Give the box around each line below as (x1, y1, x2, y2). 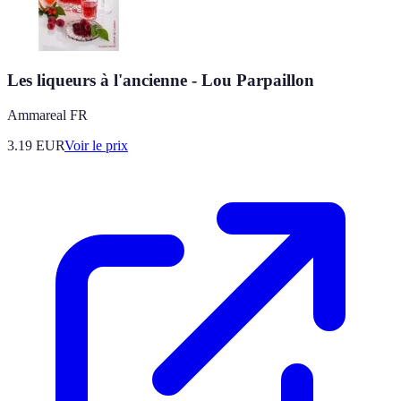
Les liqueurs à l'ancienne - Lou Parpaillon (7, 71, 314, 90)
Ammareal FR (7, 107, 88, 124)
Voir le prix (64, 138, 128, 154)
